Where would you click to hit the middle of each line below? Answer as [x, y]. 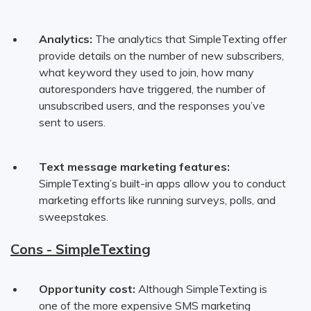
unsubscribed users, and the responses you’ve [152, 105]
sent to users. [72, 122]
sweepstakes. [73, 216]
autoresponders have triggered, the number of [152, 89]
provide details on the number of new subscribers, [161, 55]
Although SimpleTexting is [201, 288]
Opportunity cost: [87, 288]
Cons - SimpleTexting [81, 249]
